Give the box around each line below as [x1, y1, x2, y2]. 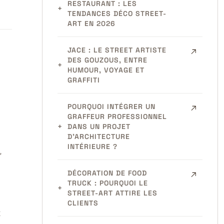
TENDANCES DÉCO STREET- [67, 9, 166, 18]
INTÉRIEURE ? [67, 142, 117, 151]
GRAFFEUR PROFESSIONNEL [67, 112, 167, 121]
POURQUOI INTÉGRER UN [67, 102, 155, 111]
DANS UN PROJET [67, 122, 130, 131]
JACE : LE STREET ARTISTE [67, 45, 166, 54]
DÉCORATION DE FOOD [67, 168, 147, 177]
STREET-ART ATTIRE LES [67, 188, 157, 197]
